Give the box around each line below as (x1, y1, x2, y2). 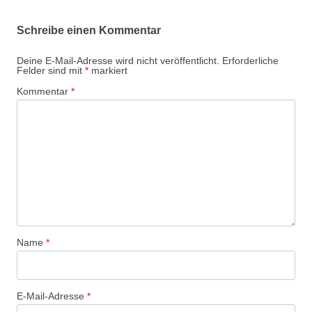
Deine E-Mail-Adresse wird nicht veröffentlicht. (17, 55, 219, 66)
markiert (88, 65, 127, 76)
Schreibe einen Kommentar (17, 24, 161, 36)
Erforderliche (222, 55, 279, 66)
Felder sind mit (17, 65, 85, 76)
